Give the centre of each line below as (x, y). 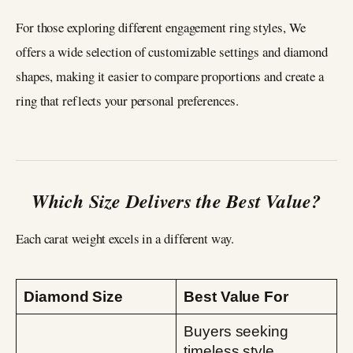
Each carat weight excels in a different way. (125, 239)
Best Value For (236, 297)
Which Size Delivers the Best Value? (176, 201)
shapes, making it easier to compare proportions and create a (170, 76)
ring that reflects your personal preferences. (127, 101)
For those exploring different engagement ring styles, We (161, 28)
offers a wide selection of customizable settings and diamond (172, 52)
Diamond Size (74, 297)
